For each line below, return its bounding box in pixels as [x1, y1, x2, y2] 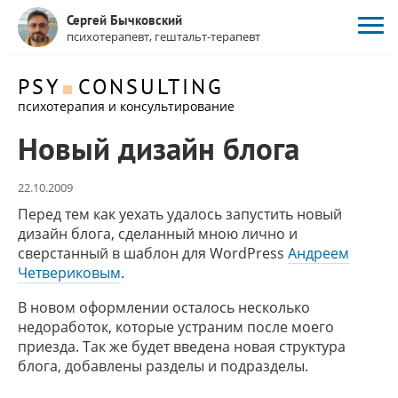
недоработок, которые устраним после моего [18, 317, 334, 337]
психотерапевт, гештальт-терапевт [67, 28, 260, 44]
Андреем [288, 243, 349, 263]
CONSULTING [78, 73, 224, 100]
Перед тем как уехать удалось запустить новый [18, 204, 342, 224]
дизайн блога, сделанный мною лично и [18, 224, 298, 243]
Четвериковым [18, 263, 121, 283]
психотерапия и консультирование [18, 98, 235, 115]
